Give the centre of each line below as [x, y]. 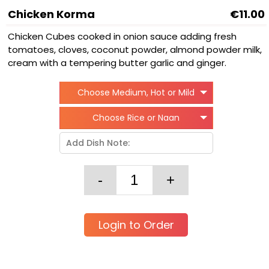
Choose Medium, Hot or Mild [136, 92]
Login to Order [136, 225]
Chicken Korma [51, 14]
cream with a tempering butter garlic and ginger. [117, 63]
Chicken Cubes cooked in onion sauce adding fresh [122, 36]
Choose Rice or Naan [136, 118]
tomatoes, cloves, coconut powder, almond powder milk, [135, 50]
